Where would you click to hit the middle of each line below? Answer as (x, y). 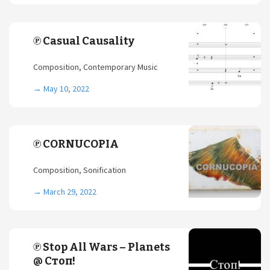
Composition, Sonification (80, 170)
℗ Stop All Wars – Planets (102, 247)
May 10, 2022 (66, 89)
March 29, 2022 (70, 192)
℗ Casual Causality (84, 41)
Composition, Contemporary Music (96, 67)
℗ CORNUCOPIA (76, 144)
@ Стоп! (54, 261)
